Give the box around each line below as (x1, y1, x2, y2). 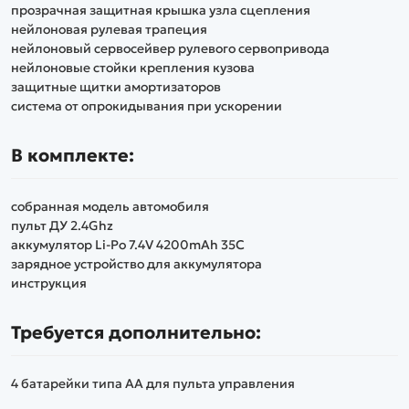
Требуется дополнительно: (11, 321, 261, 344)
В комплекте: (11, 144, 134, 167)
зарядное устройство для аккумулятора (11, 255, 262, 272)
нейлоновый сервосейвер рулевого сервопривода (11, 39, 330, 57)
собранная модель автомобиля (11, 197, 209, 215)
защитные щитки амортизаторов (11, 78, 221, 95)
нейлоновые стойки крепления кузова (11, 58, 255, 76)
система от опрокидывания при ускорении (11, 97, 282, 114)
